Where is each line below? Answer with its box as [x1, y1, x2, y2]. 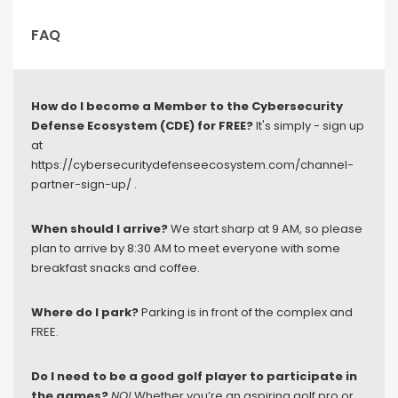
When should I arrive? [31, 219, 168, 237]
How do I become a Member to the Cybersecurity [31, 97, 343, 115]
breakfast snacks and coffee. [31, 259, 200, 276]
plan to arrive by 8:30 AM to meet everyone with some [31, 239, 340, 257]
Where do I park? [31, 303, 139, 321]
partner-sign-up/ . [31, 175, 137, 193]
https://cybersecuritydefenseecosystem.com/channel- [31, 155, 354, 173]
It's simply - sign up [253, 116, 364, 134]
